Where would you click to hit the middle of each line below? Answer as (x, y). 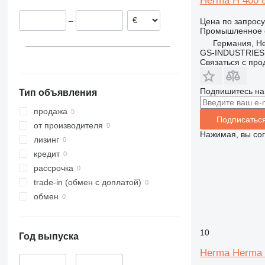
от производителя (68, 126)
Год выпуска (49, 237)
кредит (46, 154)
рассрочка (53, 168)
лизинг (46, 140)
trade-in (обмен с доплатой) (87, 182)
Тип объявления (58, 93)
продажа (50, 112)
